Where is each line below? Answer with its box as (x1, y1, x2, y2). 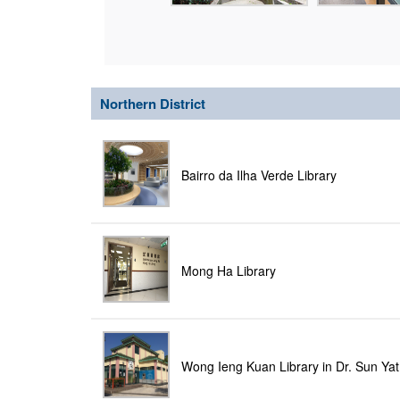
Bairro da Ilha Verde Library (181, 166, 337, 184)
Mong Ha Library (181, 262, 276, 279)
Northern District (100, 94, 205, 113)
